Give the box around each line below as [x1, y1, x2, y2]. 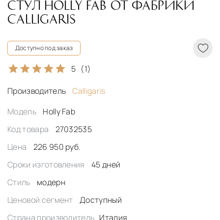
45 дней [91, 159, 121, 170]
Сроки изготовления [7, 159, 87, 170]
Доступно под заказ [15, 44, 73, 53]
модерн [36, 177, 65, 188]
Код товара [7, 124, 51, 135]
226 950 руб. [33, 141, 81, 153]
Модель [7, 106, 38, 117]
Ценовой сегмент [7, 194, 75, 206]
